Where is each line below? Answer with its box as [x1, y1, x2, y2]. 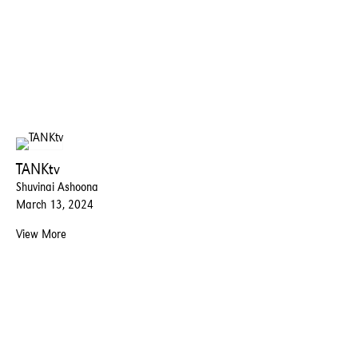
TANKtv [16, 158, 60, 178]
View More [16, 225, 66, 241]
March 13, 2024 [16, 196, 93, 212]
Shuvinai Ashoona [16, 178, 98, 194]
